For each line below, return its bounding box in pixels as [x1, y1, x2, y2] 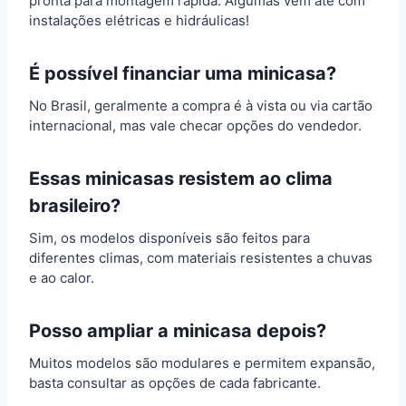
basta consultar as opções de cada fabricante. [29, 374, 321, 392]
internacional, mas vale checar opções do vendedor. [29, 117, 362, 135]
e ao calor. [29, 269, 94, 287]
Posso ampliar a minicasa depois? [29, 320, 326, 343]
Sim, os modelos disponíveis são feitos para [29, 229, 310, 247]
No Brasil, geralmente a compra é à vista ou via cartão [29, 97, 372, 115]
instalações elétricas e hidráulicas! [29, 12, 249, 30]
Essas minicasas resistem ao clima [29, 168, 333, 190]
